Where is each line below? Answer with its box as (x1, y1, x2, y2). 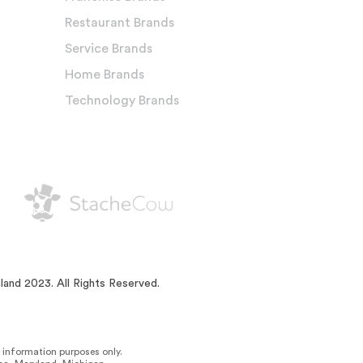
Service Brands (64, 41, 152, 55)
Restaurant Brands (64, 15, 174, 29)
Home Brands (64, 67, 144, 81)
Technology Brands (64, 93, 179, 107)
